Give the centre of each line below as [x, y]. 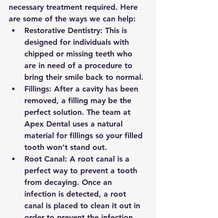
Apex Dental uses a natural [75, 124]
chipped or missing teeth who [80, 54]
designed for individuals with [78, 42]
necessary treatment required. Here [74, 7]
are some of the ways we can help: [72, 19]
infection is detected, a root [76, 194]
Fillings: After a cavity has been [82, 89]
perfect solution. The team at [79, 112]
